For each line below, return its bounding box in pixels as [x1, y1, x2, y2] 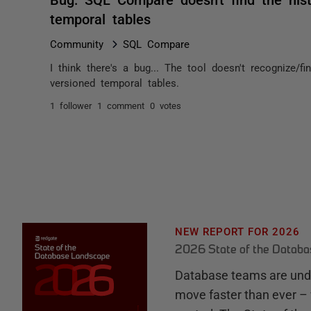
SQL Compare [123, 38, 190, 49]
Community [50, 38, 103, 49]
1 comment [97, 101, 144, 110]
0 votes [150, 101, 181, 110]
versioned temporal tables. [50, 77, 179, 87]
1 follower [50, 101, 92, 110]
